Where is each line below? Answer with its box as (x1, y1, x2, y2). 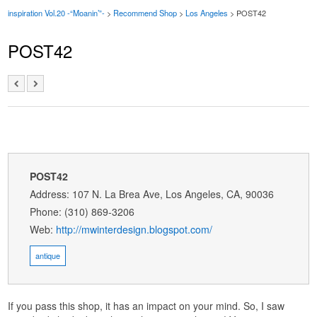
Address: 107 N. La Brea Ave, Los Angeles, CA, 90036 (30, 186, 275, 201)
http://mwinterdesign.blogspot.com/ (56, 221, 213, 236)
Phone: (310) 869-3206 (30, 204, 135, 219)
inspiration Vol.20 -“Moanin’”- (8, 6, 105, 18)
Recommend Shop (113, 6, 178, 18)
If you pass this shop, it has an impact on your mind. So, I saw (8, 298, 285, 313)
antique (35, 249, 61, 261)
